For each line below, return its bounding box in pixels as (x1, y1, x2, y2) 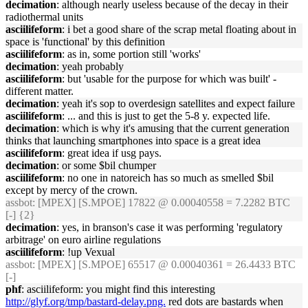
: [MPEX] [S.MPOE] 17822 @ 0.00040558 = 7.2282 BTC (32, 197, 290, 208)
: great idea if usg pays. (62, 147, 162, 159)
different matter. (5, 85, 74, 97)
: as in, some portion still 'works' (62, 48, 201, 60)
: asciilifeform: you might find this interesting (21, 283, 215, 295)
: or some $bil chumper (56, 159, 156, 171)
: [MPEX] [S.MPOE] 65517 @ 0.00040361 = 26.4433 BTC (32, 258, 296, 270)
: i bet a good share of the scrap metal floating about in (62, 23, 296, 35)
